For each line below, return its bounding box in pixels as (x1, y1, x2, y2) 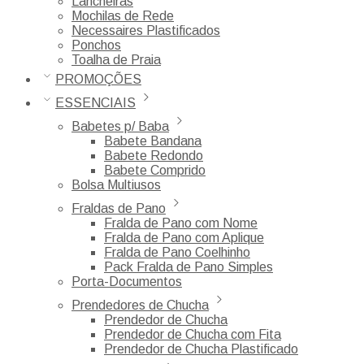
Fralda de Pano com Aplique (104, 230, 264, 245)
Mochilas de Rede (71, 8, 174, 23)
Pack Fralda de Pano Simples (104, 259, 273, 274)
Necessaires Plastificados (71, 23, 220, 37)
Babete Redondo (104, 148, 203, 162)
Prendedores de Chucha (71, 297, 209, 312)
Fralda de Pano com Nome (104, 215, 258, 230)
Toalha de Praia (71, 52, 161, 67)
